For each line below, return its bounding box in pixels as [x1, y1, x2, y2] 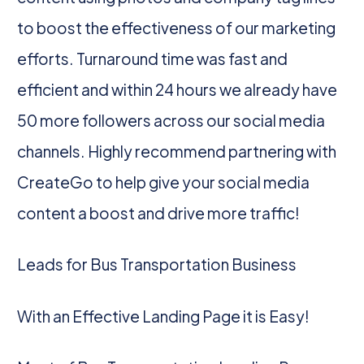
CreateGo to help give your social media [17, 171, 310, 192]
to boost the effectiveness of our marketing [17, 17, 336, 37]
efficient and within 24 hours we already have [17, 79, 338, 99]
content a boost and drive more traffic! [17, 202, 301, 223]
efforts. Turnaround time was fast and [17, 48, 288, 68]
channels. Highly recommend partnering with [17, 141, 337, 161]
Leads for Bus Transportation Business [17, 254, 297, 275]
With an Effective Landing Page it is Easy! [17, 305, 310, 326]
